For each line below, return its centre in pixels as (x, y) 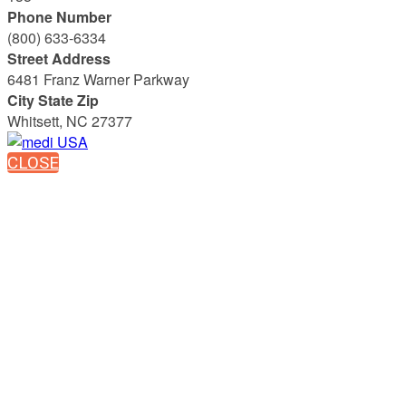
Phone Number (59, 16)
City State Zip (53, 100)
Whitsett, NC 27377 (70, 121)
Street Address (59, 58)
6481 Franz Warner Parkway (98, 79)
